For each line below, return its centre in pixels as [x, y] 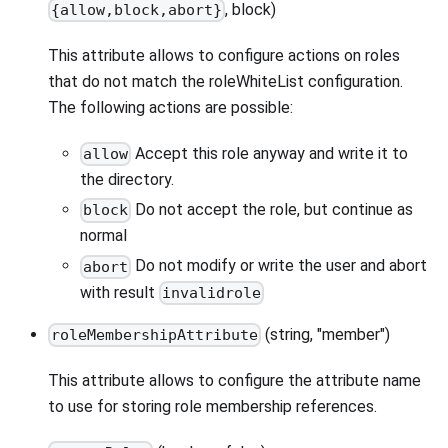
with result [119, 292]
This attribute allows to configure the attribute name [234, 381]
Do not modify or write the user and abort [279, 266]
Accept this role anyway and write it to [270, 153]
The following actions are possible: [170, 107]
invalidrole [212, 292]
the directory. [127, 180]
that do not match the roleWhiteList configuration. [225, 81]
